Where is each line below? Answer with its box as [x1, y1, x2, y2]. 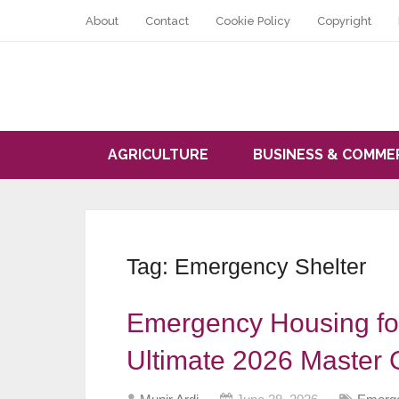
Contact [145, 14, 189, 28]
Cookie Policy [216, 14, 290, 28]
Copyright [317, 14, 371, 28]
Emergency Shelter [175, 254, 366, 279]
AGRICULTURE [108, 146, 208, 163]
